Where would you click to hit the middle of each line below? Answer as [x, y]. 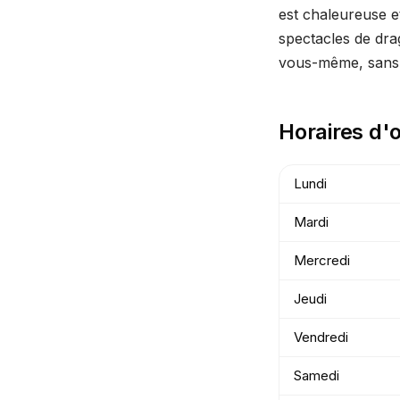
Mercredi [322, 260]
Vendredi [321, 337]
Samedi [317, 375]
